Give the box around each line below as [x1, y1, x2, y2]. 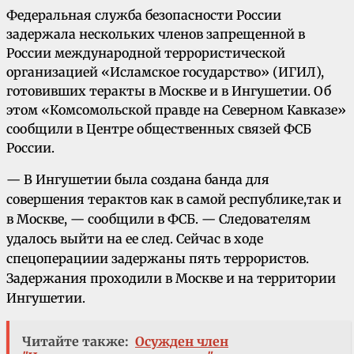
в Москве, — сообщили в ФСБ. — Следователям [6, 211, 311, 228]
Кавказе [287, 102, 337, 119]
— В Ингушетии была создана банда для [6, 171, 269, 188]
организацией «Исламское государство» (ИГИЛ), [6, 64, 324, 81]
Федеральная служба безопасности [6, 7, 236, 24]
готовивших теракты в [6, 83, 159, 100]
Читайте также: [22, 333, 129, 350]
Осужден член [135, 333, 228, 350]
